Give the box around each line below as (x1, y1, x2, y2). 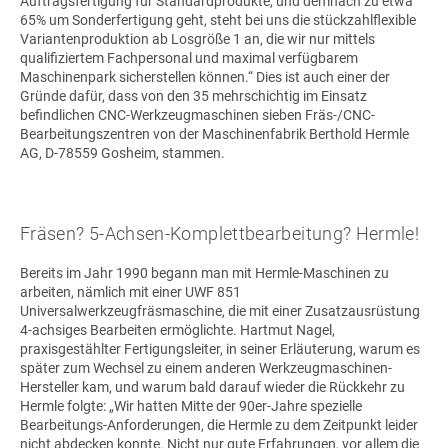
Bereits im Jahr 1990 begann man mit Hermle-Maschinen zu (20, 265, 389, 282)
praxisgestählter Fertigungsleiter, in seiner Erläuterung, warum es (20, 341, 420, 358)
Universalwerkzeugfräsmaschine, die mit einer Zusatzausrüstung (20, 303, 420, 320)
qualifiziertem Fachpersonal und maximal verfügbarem (20, 50, 358, 67)
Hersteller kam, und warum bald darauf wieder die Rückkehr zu (20, 379, 405, 396)
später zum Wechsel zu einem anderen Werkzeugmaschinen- (20, 360, 392, 377)
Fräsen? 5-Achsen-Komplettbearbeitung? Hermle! (20, 223, 424, 245)
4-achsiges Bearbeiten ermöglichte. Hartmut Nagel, (20, 322, 335, 339)
